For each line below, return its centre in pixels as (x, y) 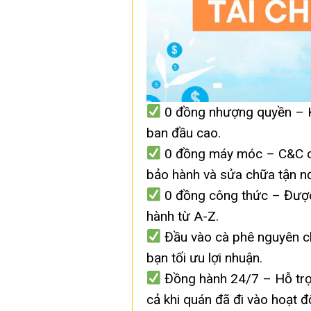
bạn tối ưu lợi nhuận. (204, 258)
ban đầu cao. (183, 133)
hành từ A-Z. (182, 216)
